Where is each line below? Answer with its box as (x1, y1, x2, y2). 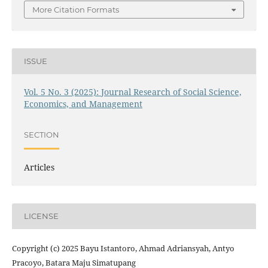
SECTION (23, 130, 59, 140)
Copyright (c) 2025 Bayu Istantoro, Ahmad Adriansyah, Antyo (11, 242, 234, 254)
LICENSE (23, 211, 59, 221)
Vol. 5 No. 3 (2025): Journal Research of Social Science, (23, 86, 242, 98)
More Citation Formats (32, 4, 119, 14)
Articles (23, 161, 54, 173)
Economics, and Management (23, 98, 142, 109)
